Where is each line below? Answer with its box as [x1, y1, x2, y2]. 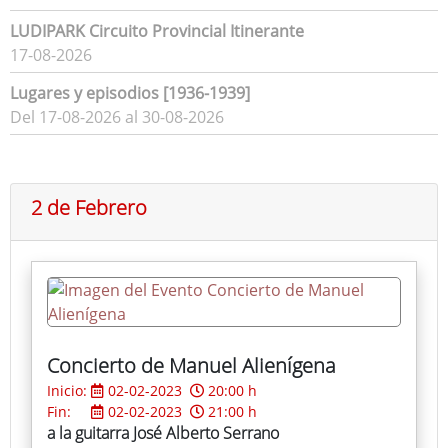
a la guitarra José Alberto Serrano [47, 422, 279, 445]
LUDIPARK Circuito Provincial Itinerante [10, 20, 304, 43]
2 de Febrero [31, 194, 147, 222]
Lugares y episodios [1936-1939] [10, 82, 250, 105]
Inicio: [47, 381, 91, 401]
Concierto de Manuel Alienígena [47, 352, 336, 380]
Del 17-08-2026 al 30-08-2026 [10, 106, 224, 129]
